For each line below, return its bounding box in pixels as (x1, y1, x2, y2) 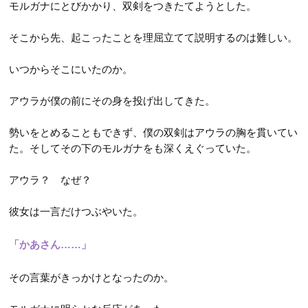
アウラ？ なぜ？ (9, 173, 92, 186)
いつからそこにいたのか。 (9, 63, 133, 75)
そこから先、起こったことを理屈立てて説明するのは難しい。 (9, 31, 298, 43)
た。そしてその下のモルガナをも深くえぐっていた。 (9, 142, 257, 154)
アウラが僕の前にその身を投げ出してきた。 (9, 94, 216, 107)
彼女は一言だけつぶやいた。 (9, 205, 144, 217)
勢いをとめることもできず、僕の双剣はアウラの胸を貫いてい (9, 126, 298, 138)
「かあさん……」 (9, 238, 92, 250)
